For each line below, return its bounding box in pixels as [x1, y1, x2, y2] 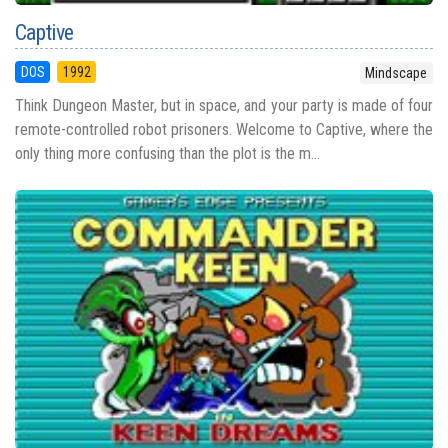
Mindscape [365, 65, 428, 82]
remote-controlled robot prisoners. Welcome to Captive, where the [15, 120, 433, 139]
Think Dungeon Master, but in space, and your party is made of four [15, 96, 433, 115]
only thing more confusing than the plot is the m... [15, 144, 320, 163]
